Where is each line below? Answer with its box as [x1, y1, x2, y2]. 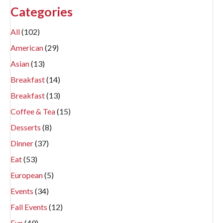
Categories [10, 4, 73, 19]
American [10, 43, 45, 52]
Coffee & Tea [10, 107, 57, 116]
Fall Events [10, 202, 49, 212]
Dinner [10, 138, 35, 148]
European [10, 170, 44, 180]
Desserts [10, 122, 42, 132]
